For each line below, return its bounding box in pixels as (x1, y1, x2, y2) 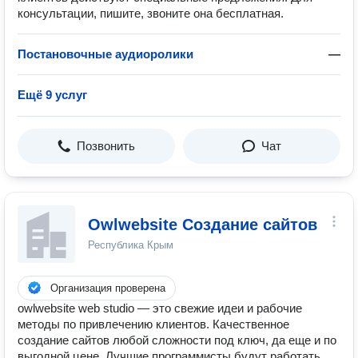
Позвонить (77, 139, 135, 153)
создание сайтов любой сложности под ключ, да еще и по (18, 333, 336, 347)
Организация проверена (50, 282, 165, 294)
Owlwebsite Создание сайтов (88, 216, 317, 233)
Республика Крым (88, 239, 173, 251)
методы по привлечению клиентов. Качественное (18, 317, 289, 331)
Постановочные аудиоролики (18, 47, 193, 61)
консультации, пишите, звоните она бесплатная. (18, 6, 284, 20)
